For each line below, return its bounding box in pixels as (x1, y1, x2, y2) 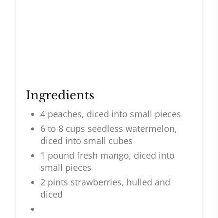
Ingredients (26, 88, 94, 103)
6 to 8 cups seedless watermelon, (40, 123, 177, 135)
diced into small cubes (40, 135, 133, 147)
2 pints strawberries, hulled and (40, 176, 170, 188)
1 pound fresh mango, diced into (40, 149, 175, 162)
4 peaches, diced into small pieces (40, 108, 181, 120)
